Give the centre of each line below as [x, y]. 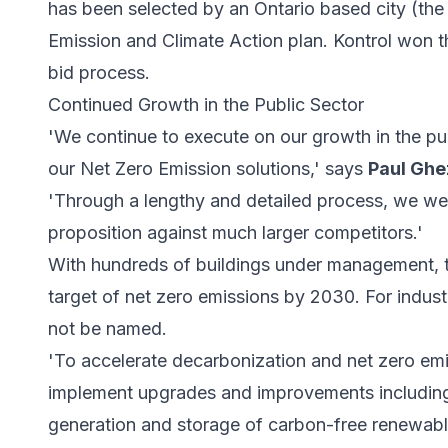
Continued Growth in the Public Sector [206, 104]
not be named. [107, 328]
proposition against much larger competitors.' [235, 232]
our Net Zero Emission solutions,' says [208, 168]
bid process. [99, 72]
